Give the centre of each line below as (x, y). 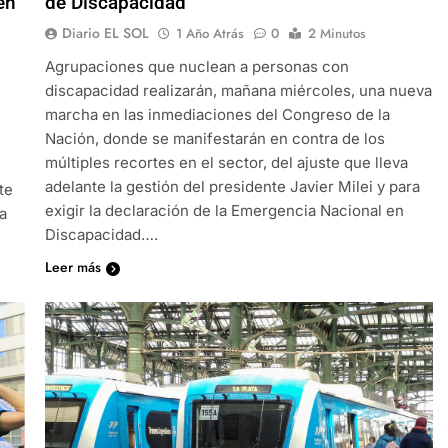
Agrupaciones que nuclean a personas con (196, 66)
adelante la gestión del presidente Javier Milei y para (232, 186)
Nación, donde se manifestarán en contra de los (214, 138)
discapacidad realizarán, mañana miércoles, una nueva (238, 90)
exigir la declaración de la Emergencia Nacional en (224, 210)
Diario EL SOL (105, 32)
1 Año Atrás (209, 33)
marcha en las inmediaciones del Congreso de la (217, 114)
